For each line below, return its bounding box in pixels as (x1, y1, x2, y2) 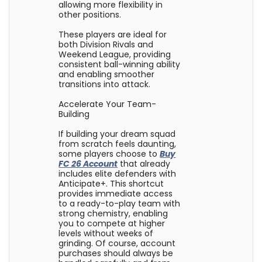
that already (118, 158, 171, 170)
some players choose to (58, 148, 160, 160)
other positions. (58, 9, 122, 20)
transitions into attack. (58, 78, 151, 90)
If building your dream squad (58, 128, 176, 140)
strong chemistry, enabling (58, 208, 168, 219)
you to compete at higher (58, 218, 166, 229)
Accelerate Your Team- (58, 98, 157, 110)
